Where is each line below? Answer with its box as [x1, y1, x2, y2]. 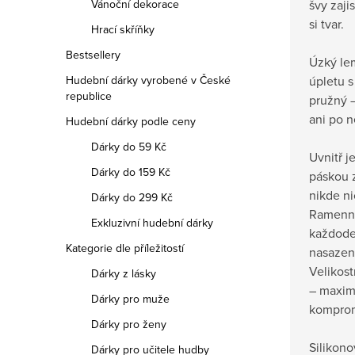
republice [66, 88, 112, 104]
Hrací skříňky [91, 21, 155, 37]
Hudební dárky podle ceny [66, 113, 196, 129]
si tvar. [309, 15, 344, 33]
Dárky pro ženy [91, 316, 166, 332]
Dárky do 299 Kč [91, 189, 173, 205]
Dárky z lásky [91, 265, 156, 281]
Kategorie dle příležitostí [66, 240, 184, 256]
